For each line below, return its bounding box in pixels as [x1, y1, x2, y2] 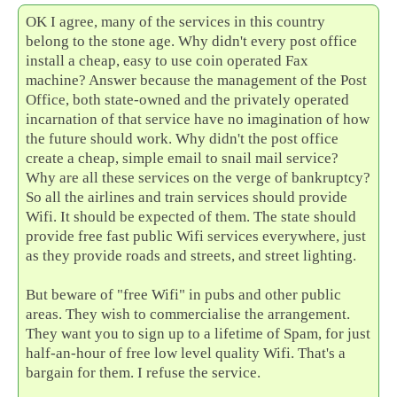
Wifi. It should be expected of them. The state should [26, 208, 357, 226]
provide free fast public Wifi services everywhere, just [26, 228, 367, 245]
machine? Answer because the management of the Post [26, 72, 368, 90]
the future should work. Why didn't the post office [26, 130, 339, 148]
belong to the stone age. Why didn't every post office [26, 33, 358, 51]
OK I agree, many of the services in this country [26, 13, 326, 31]
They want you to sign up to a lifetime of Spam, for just [26, 325, 371, 343]
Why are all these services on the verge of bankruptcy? [26, 169, 371, 187]
